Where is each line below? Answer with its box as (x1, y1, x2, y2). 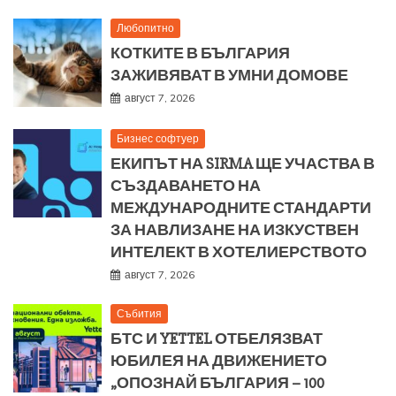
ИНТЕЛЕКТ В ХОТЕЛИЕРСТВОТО (110, 242, 367, 263)
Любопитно (117, 21, 174, 35)
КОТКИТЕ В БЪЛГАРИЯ (110, 43, 290, 64)
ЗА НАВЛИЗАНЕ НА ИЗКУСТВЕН (110, 220, 359, 240)
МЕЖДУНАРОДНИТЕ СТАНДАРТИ (110, 198, 371, 218)
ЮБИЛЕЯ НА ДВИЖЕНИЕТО (110, 351, 327, 371)
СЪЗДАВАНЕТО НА (110, 176, 261, 196)
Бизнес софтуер (117, 132, 199, 146)
